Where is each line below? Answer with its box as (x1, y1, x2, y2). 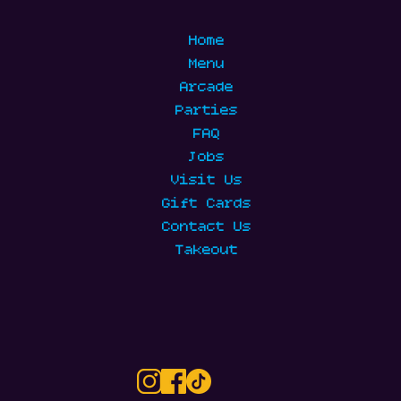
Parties (175, 103, 238, 119)
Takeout (175, 243, 238, 259)
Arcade (179, 80, 234, 96)
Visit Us (170, 173, 243, 189)
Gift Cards (161, 196, 252, 212)
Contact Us (161, 219, 252, 235)
